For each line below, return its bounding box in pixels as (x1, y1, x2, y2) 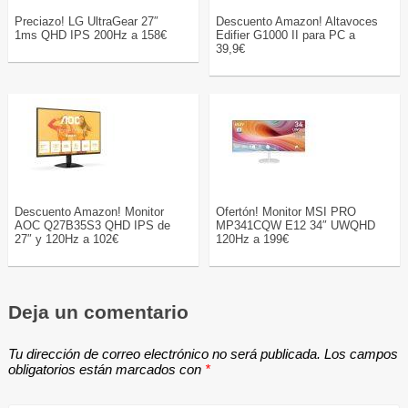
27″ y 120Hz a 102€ (14, 232, 118, 247)
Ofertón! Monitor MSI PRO (216, 205, 357, 219)
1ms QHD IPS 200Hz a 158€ (14, 28, 167, 43)
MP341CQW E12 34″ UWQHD (216, 219, 376, 233)
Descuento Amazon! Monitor (14, 205, 164, 219)
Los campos (323, 346, 398, 362)
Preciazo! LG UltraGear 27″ (14, 15, 158, 29)
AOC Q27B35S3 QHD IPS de (14, 219, 170, 233)
